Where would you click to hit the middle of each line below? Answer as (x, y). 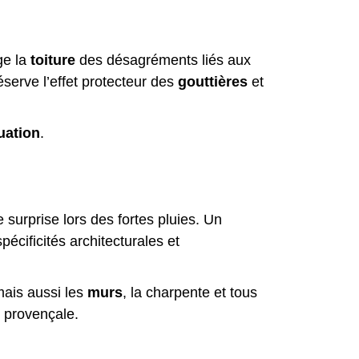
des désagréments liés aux (163, 60)
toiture (53, 60)
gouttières (213, 82)
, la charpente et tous (190, 292)
